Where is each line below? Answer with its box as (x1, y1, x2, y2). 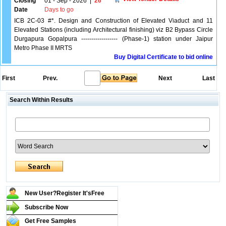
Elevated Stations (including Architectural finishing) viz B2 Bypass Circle (14, 26, 213, 33)
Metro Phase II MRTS (14, 44, 72, 51)
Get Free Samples (24, 217, 76, 224)
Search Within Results (8, 96, 73, 103)
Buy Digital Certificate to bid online (114, 53, 213, 61)
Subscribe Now (24, 204, 68, 211)
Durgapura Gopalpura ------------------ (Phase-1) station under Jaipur (14, 35, 213, 42)
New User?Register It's (24, 190, 91, 197)
